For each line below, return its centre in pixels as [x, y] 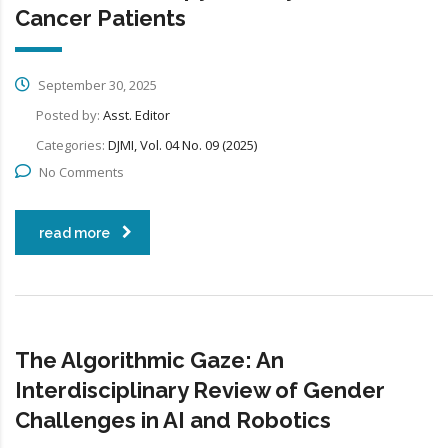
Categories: [72, 144]
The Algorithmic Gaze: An [149, 359]
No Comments [81, 171]
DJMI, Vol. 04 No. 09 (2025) [182, 144]
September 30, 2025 [96, 84]
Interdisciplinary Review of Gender [200, 389]
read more [74, 232]
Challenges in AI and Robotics [173, 419]
